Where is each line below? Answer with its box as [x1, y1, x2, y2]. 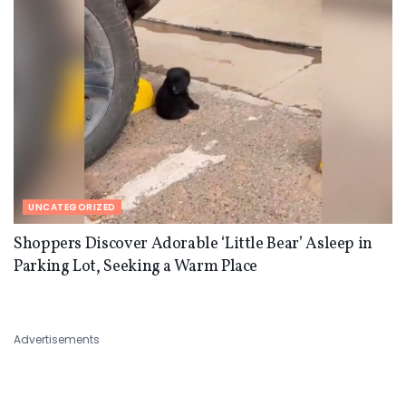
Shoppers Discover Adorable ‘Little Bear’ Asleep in [14, 233, 373, 256]
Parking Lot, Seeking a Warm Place [14, 256, 258, 279]
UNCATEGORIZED [28, 200, 116, 215]
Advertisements [14, 332, 100, 348]
